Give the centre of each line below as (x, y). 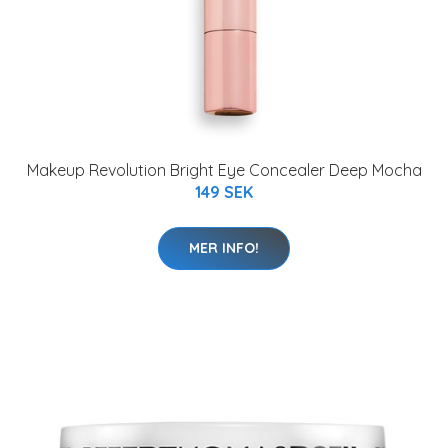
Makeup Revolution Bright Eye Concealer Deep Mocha (224, 170)
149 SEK (224, 192)
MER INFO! (224, 248)
